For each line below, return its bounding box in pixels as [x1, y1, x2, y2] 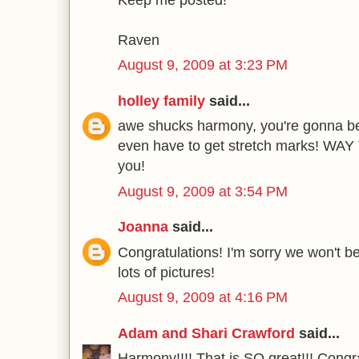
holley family [118, 92, 205, 109]
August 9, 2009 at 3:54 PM [118, 183, 288, 200]
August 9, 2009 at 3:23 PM [118, 57, 288, 73]
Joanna [118, 219, 168, 235]
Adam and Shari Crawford [118, 325, 295, 341]
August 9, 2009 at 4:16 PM [118, 289, 288, 305]
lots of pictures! [118, 264, 215, 280]
